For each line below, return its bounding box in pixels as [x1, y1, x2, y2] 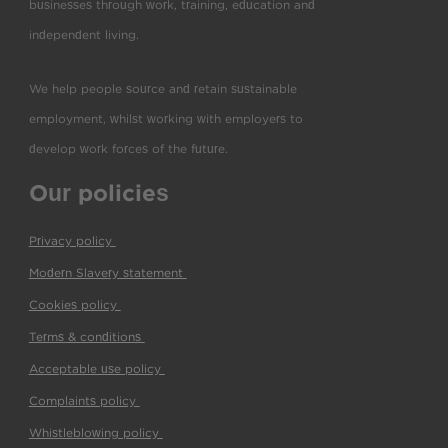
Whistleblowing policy [28, 425, 163, 440]
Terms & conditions [28, 329, 145, 344]
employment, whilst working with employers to [28, 111, 303, 126]
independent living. [28, 27, 139, 42]
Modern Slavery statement [28, 265, 187, 280]
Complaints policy [28, 393, 140, 408]
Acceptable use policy [28, 361, 165, 376]
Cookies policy [28, 297, 121, 312]
